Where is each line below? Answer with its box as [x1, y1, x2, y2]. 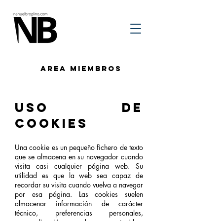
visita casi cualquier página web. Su [15, 161, 143, 171]
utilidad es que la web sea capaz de [15, 171, 143, 180]
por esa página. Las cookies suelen [15, 189, 143, 199]
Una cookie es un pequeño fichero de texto [15, 143, 143, 152]
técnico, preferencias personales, [15, 208, 143, 218]
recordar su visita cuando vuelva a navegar [15, 180, 143, 189]
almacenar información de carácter [15, 199, 143, 208]
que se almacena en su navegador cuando [15, 152, 143, 161]
